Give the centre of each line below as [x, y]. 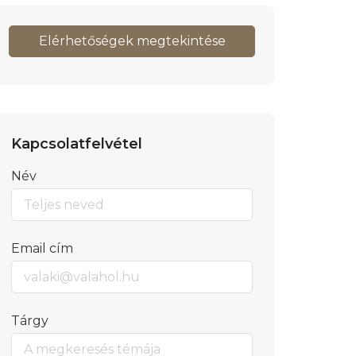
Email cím [42, 248]
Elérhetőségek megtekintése [132, 41]
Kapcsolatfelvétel [77, 144]
